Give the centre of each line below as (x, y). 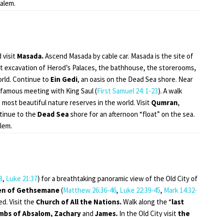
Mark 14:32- (180, 190)
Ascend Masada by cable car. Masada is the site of (119, 56)
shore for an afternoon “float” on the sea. (132, 114)
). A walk (170, 91)
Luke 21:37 (22, 178)
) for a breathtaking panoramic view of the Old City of (117, 178)
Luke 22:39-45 (140, 190)
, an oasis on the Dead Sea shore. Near (135, 79)
